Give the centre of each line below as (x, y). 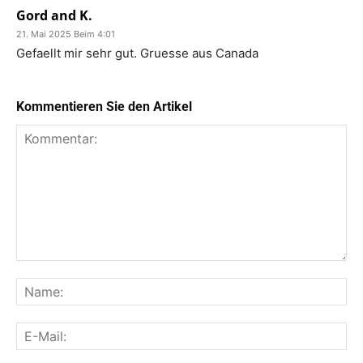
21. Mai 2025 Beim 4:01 (66, 34)
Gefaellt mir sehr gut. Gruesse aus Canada (137, 53)
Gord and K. (54, 15)
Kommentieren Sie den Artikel (104, 106)
